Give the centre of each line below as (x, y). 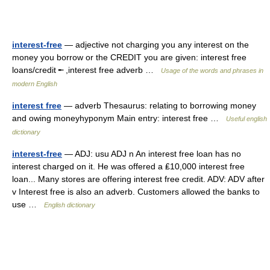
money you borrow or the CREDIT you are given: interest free (129, 57)
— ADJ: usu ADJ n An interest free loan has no (152, 154)
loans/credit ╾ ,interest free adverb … (86, 70)
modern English (35, 84)
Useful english (246, 119)
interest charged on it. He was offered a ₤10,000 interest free (128, 166)
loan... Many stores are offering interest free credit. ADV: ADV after (138, 179)
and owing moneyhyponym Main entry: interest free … (119, 118)
